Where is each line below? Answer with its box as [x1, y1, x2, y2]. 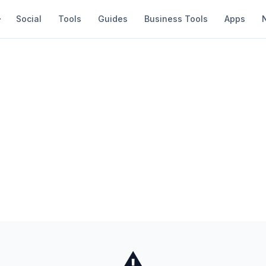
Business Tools [144, 14, 208, 24]
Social [16, 14, 42, 24]
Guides [98, 14, 128, 24]
